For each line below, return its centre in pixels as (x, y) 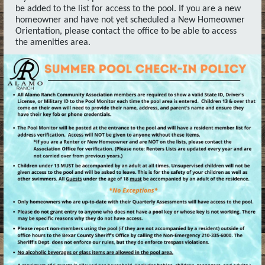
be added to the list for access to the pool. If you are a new (128, 9)
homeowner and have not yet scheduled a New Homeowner (130, 20)
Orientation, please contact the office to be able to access (126, 31)
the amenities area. (53, 43)
